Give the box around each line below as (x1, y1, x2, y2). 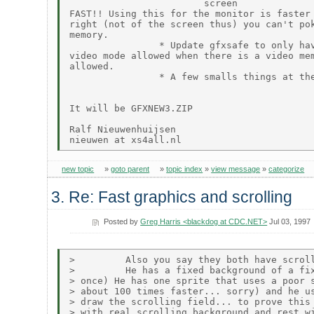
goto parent (111, 164, 150, 173)
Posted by (104, 217, 141, 226)
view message (211, 164, 261, 173)
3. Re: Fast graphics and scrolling (51, 187, 293, 206)
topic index (166, 164, 203, 173)
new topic (62, 164, 95, 173)
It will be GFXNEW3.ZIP (69, 103, 193, 114)
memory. (69, 29, 109, 41)
